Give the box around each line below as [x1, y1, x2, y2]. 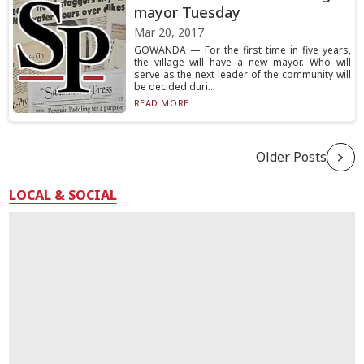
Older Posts [255, 148, 327, 166]
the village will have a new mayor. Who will [133, 55, 351, 69]
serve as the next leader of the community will [133, 67, 351, 81]
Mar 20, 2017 [133, 24, 204, 40]
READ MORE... [133, 97, 198, 109]
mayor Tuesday [133, 2, 240, 22]
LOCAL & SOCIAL [9, 186, 118, 204]
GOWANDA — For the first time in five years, [133, 43, 351, 57]
